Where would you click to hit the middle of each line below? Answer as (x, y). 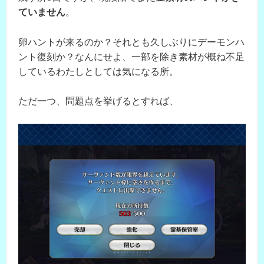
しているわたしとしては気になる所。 (98, 71)
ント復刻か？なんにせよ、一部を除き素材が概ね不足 (131, 57)
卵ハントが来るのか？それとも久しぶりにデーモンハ (131, 42)
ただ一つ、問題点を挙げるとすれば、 (98, 101)
